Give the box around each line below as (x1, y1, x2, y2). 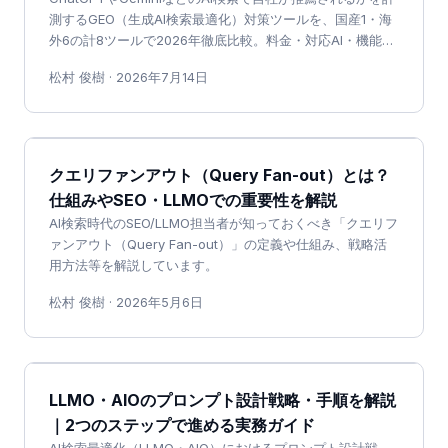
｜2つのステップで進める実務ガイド (49, 415, 315, 436)
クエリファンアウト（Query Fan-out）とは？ (49, 165, 390, 186)
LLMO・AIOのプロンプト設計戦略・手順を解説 (49, 390, 396, 411)
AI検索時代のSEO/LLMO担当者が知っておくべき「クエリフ (49, 215, 398, 232)
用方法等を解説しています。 (49, 257, 218, 274)
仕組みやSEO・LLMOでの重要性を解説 (49, 190, 337, 211)
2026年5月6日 (116, 295, 203, 311)
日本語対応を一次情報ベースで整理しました (49, 53, 309, 70)
